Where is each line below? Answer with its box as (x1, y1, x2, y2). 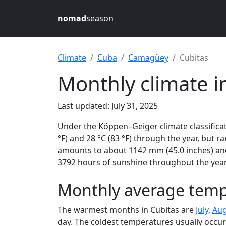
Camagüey (128, 52, 168, 63)
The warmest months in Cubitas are (58, 204, 196, 215)
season (86, 13, 114, 24)
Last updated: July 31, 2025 (58, 100, 158, 111)
